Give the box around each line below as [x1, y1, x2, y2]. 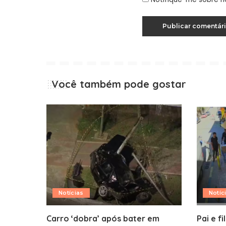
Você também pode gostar [51, 77, 186, 90]
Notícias [59, 189, 84, 197]
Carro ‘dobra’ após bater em [46, 213, 159, 224]
